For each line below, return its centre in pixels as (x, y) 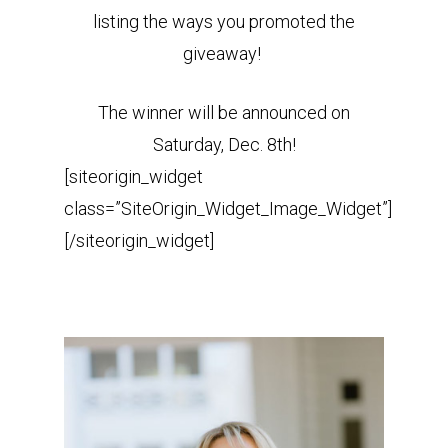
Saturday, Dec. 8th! (224, 144)
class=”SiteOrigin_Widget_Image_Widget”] (228, 208)
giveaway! (224, 53)
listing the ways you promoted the (224, 21)
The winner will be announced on (224, 112)
